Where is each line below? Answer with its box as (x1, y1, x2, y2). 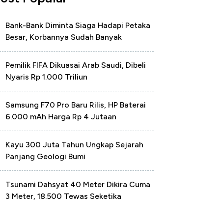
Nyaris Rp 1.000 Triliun (5, 72, 87, 82)
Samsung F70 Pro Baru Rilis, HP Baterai (5, 100, 146, 110)
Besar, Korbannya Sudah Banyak (5, 32, 122, 42)
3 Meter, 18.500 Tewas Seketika (5, 192, 121, 201)
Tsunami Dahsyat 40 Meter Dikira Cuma (5, 180, 150, 189)
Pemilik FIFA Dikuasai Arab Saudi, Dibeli (5, 60, 146, 70)
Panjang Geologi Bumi (5, 152, 85, 161)
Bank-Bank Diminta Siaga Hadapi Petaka (5, 21, 150, 30)
